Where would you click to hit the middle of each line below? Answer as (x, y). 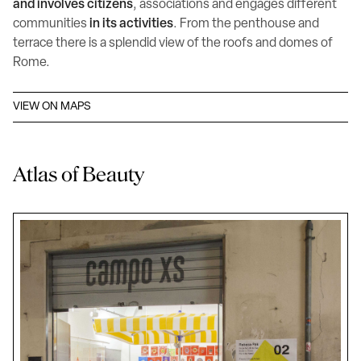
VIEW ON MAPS (52, 107)
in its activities (131, 24)
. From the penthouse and (246, 24)
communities (51, 24)
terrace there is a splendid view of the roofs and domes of (173, 44)
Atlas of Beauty (79, 174)
